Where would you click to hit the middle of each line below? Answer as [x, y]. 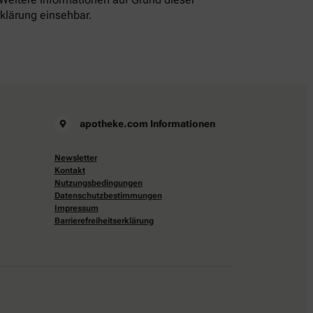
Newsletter [75, 158]
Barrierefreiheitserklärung [104, 220]
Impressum [76, 208]
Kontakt [70, 170]
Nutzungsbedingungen [98, 183]
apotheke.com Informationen [147, 123]
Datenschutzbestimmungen [108, 195]
